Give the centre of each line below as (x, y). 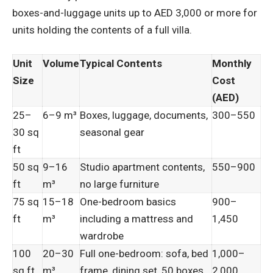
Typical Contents (121, 63)
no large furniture (119, 184)
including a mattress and (136, 218)
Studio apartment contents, (142, 167)
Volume (61, 63)
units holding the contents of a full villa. (102, 30)
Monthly (232, 63)
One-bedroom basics (128, 201)
